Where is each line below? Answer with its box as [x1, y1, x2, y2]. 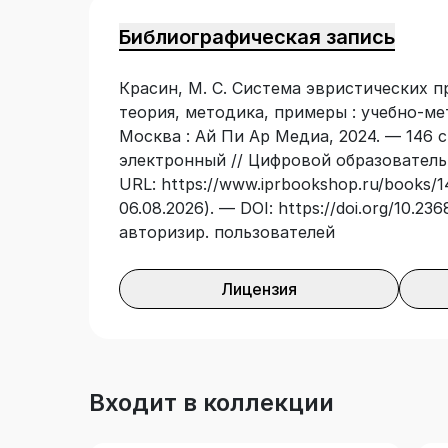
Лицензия [221, 279, 297, 300]
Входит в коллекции [89, 388, 334, 418]
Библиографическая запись [119, 25, 395, 50]
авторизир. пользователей [119, 222, 335, 243]
